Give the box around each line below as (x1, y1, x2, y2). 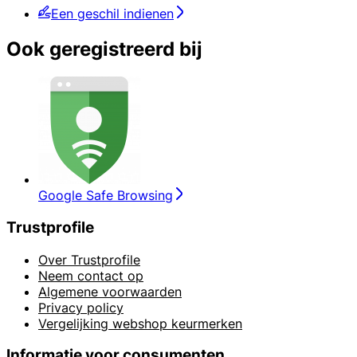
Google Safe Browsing (38, 187, 173, 204)
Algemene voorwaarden (38, 283, 182, 300)
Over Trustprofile (38, 251, 140, 268)
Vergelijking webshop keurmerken (38, 315, 242, 331)
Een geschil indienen (51, 6, 174, 22)
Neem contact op (38, 267, 143, 284)
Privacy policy (38, 299, 124, 316)
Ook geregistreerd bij (6, 37, 202, 61)
